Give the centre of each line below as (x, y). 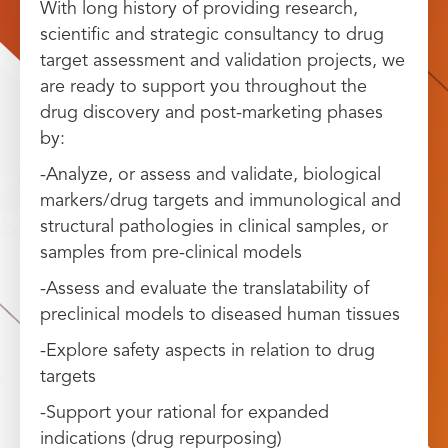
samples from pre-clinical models (171, 252)
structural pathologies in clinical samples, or (214, 226)
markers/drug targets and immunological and (220, 200)
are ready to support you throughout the (203, 86)
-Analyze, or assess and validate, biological (210, 174)
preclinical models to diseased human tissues (220, 314)
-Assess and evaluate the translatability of (204, 288)
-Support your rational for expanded (184, 412)
